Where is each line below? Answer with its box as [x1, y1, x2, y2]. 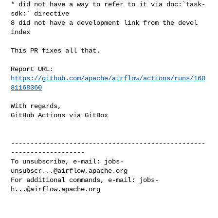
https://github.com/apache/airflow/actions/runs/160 [11, 74, 206, 82]
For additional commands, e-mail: [11, 176, 140, 184]
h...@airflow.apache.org [11, 185, 101, 193]
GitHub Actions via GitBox [11, 111, 109, 119]
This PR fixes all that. [11, 46, 101, 54]
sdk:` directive [11, 9, 70, 18]
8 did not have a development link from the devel [11, 18, 198, 27]
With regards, [11, 102, 62, 110]
